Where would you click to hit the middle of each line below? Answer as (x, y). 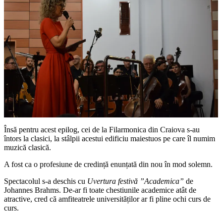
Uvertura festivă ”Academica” (136, 181)
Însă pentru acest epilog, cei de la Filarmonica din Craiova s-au (102, 130)
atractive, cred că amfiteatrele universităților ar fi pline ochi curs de (107, 199)
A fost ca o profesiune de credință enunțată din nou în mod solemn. (108, 165)
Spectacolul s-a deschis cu (46, 181)
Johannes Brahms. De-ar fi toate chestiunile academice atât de (100, 190)
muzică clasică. (28, 148)
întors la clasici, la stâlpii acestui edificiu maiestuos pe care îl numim (110, 139)
